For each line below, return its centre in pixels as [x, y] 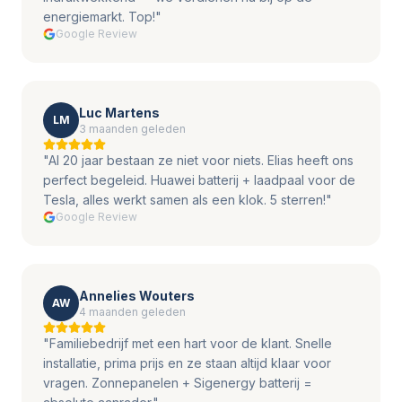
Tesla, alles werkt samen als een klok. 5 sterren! [184, 200]
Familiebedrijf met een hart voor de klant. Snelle [191, 343]
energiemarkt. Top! [99, 17]
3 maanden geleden [132, 129]
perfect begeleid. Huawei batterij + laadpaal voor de [199, 180]
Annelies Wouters [137, 296]
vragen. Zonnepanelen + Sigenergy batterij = [178, 383]
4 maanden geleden [132, 312]
